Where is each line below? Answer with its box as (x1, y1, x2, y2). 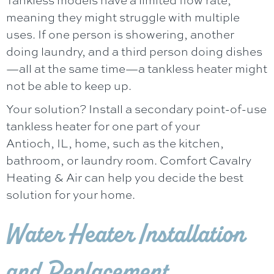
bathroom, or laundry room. (6, 152, 160, 168)
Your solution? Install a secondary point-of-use (6, 100, 267, 117)
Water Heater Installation (6, 216, 245, 251)
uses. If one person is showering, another (6, 26, 234, 42)
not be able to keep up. (6, 77, 131, 94)
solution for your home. (6, 186, 135, 202)
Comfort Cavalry (160, 152, 251, 168)
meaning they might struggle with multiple (6, 9, 240, 25)
